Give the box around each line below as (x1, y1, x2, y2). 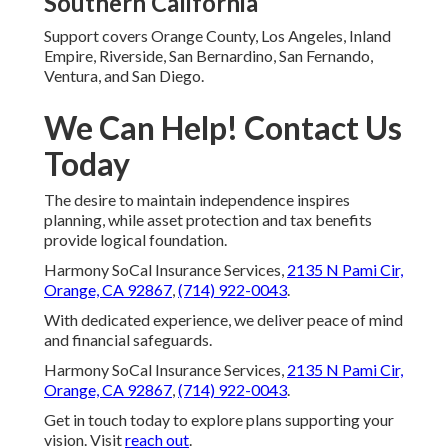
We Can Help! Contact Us (44, 108, 402, 148)
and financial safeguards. (44, 330, 212, 350)
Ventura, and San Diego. (44, 66, 204, 86)
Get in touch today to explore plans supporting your (44, 410, 394, 430)
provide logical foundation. (44, 230, 227, 250)
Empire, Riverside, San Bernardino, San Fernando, (44, 46, 373, 66)
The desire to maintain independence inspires (44, 190, 350, 210)
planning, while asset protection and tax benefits (44, 210, 372, 230)
